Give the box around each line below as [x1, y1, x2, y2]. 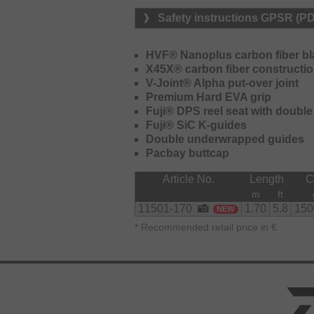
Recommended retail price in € [138, 222, 277, 233]
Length [249, 173, 284, 186]
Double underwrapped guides [146, 133, 304, 146]
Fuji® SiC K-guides [146, 119, 247, 132]
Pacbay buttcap [146, 147, 229, 160]
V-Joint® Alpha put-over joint [146, 77, 299, 90]
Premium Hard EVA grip [146, 91, 271, 104]
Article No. [162, 173, 214, 186]
